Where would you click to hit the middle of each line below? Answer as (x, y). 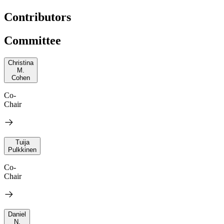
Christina (21, 62)
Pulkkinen (22, 149)
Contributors (37, 17)
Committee (32, 40)
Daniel (17, 214)
